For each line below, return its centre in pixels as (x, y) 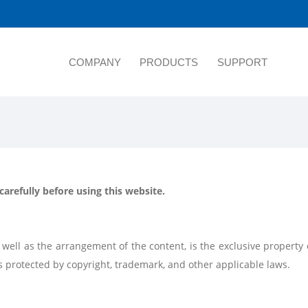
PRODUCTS (169, 62)
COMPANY (95, 62)
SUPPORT (242, 62)
